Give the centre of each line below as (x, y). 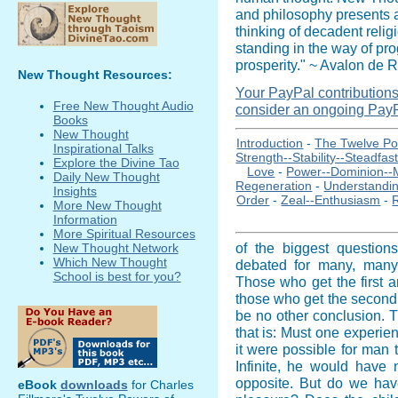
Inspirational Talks (103, 149)
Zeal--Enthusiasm (331, 200)
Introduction (270, 143)
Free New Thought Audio (123, 106)
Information (85, 220)
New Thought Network (115, 248)
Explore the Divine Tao (116, 163)
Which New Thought (110, 263)
